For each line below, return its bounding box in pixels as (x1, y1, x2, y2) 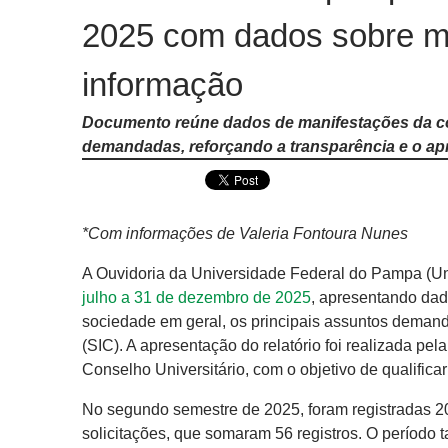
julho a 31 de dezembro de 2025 (82, 289, 311, 307)
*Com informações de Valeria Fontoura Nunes (82, 225, 408, 243)
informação (82, 65, 243, 103)
